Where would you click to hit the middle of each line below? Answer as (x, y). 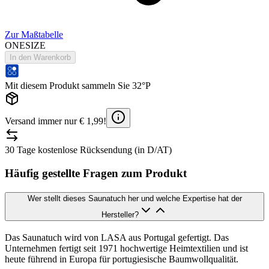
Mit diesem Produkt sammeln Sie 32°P (78, 85)
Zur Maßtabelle (34, 34)
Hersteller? (120, 215)
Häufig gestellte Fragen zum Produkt (96, 173)
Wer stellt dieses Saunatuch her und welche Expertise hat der (134, 199)
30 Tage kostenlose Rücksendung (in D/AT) (88, 150)
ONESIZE (25, 45)
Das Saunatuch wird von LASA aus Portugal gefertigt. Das (117, 237)
